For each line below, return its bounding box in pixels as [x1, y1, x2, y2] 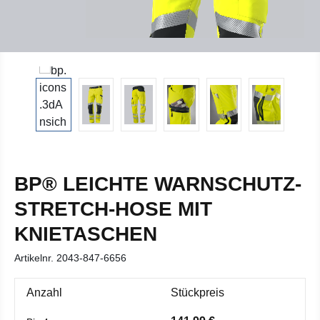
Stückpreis [171, 286, 224, 299]
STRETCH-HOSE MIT [14, 198, 212, 220]
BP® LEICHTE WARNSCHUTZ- [14, 173, 301, 195]
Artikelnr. [14, 252, 56, 264]
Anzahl [26, 286, 62, 299]
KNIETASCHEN [14, 223, 157, 245]
